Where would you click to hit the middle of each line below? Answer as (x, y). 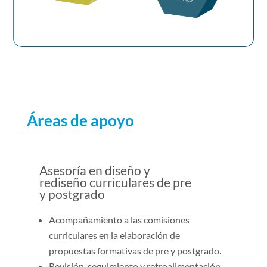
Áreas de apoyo (80, 120)
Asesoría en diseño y (94, 170)
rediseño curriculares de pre (115, 182)
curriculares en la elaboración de (114, 235)
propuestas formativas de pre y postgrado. (135, 250)
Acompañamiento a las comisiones (119, 219)
